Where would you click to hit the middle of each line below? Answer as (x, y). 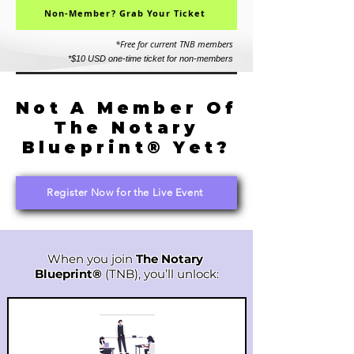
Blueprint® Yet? (126, 147)
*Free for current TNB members (175, 43)
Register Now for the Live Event (125, 193)
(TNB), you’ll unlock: (162, 273)
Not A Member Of (126, 107)
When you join (91, 258)
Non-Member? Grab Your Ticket (125, 13)
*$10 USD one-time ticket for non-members (152, 58)
